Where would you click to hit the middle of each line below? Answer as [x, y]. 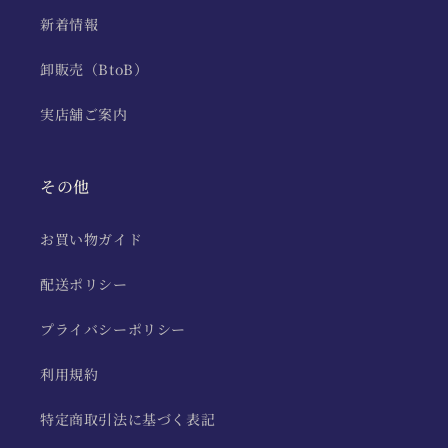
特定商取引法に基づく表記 [128, 418]
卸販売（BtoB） [94, 68]
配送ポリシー [84, 283]
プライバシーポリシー [113, 328]
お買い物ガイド [91, 238]
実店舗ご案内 [84, 113]
